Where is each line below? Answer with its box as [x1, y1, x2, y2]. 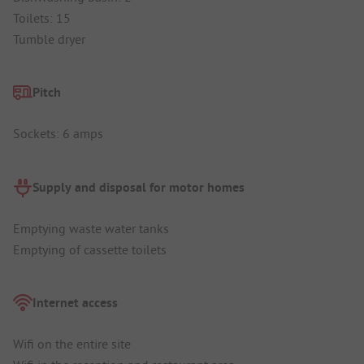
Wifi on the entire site [13, 336, 131, 353]
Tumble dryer [13, 30, 85, 47]
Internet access [32, 294, 118, 312]
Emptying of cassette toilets [13, 240, 167, 258]
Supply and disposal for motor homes [32, 178, 245, 196]
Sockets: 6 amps [13, 125, 103, 142]
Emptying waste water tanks [13, 219, 169, 236]
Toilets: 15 [13, 9, 71, 26]
